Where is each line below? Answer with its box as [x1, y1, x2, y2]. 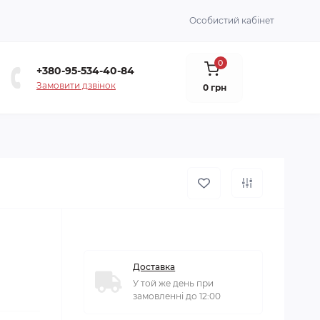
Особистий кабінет [189, 15, 275, 26]
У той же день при [133, 278, 214, 289]
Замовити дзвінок [36, 79, 116, 91]
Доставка [133, 261, 176, 272]
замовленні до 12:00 [133, 291, 221, 301]
